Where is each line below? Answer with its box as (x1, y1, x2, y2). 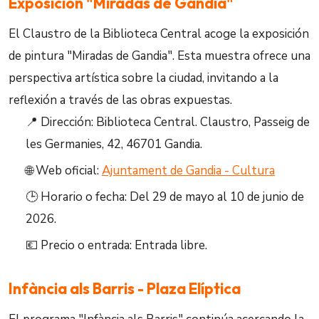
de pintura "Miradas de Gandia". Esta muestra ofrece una (9, 48, 310, 64)
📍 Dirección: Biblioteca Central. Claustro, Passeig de (26, 114, 310, 130)
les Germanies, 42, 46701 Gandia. (26, 136, 202, 152)
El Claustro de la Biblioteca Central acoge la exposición (9, 26, 309, 42)
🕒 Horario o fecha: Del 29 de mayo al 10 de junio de (26, 189, 304, 205)
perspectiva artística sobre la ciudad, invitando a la (9, 70, 278, 86)
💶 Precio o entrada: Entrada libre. (26, 237, 207, 253)
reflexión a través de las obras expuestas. (9, 92, 232, 108)
